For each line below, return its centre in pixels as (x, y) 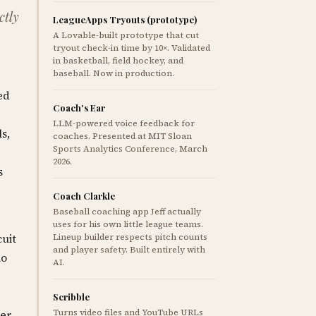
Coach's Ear (79, 108)
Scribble (72, 297)
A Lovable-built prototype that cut (126, 35)
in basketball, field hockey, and (119, 61)
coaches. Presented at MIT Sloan (123, 136)
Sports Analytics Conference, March (130, 149)
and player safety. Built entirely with (129, 250)
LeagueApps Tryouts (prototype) (125, 19)
